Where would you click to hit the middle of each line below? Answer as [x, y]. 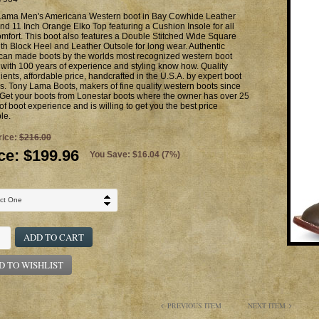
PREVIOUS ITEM [194, 305]
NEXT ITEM [267, 305]
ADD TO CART [54, 237]
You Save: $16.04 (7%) [135, 155]
